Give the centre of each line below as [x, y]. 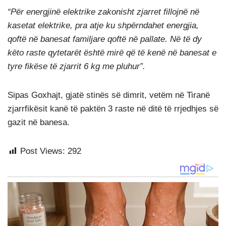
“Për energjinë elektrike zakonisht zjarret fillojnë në [103, 12]
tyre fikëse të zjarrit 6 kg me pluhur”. [76, 67]
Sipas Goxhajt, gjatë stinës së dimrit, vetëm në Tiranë [109, 95]
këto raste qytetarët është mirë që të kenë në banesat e [112, 53]
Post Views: [43, 151]
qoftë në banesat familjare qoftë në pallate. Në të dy [105, 39]
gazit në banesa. [39, 123]
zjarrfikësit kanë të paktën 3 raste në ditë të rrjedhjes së [113, 109]
